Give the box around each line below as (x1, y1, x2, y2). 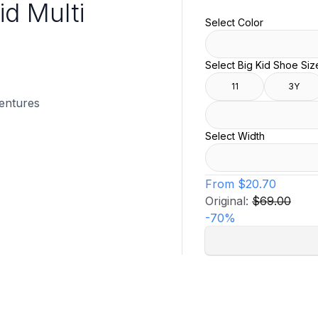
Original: (205, 194, 252, 209)
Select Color (205, 16, 263, 29)
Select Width (205, 130, 265, 143)
